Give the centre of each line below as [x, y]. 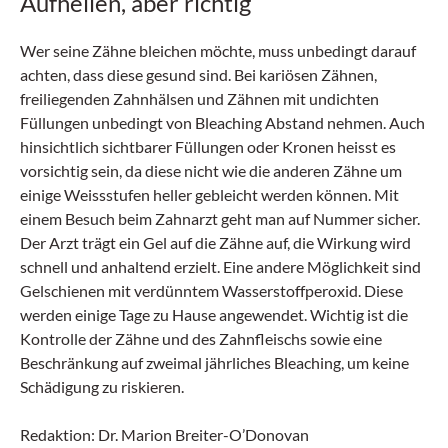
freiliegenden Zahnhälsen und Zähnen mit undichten [199, 98]
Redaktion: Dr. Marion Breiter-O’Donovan [164, 434]
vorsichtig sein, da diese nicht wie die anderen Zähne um [211, 170]
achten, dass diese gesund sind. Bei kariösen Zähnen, [198, 74]
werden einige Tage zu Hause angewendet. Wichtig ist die [214, 314]
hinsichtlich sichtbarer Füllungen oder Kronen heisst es [208, 146]
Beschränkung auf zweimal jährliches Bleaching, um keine [214, 362]
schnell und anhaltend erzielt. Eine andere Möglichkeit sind [220, 266]
